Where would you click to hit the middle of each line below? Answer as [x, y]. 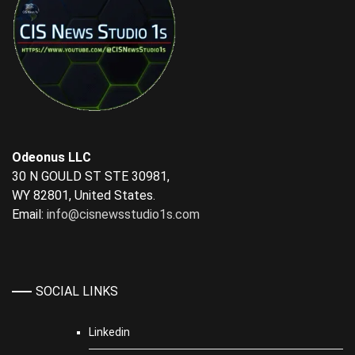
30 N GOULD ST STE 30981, [91, 177]
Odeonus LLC [52, 158]
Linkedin [109, 332]
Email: [29, 215]
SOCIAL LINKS [77, 292]
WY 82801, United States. [84, 196]
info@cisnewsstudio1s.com [123, 215]
